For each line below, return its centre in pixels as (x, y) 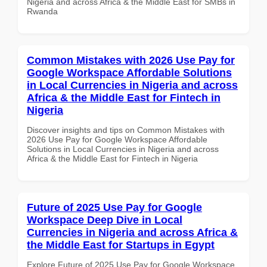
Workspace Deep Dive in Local (105, 220)
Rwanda (42, 11)
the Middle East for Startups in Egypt (121, 245)
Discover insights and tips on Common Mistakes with (126, 130)
